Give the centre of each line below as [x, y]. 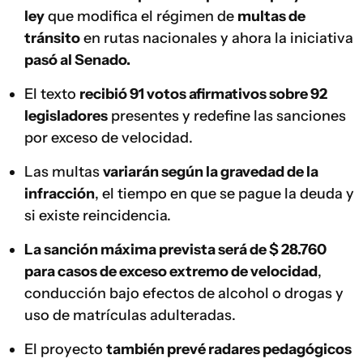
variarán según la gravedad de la [211, 172]
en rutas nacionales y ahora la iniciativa [217, 38]
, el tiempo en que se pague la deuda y [224, 194]
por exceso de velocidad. [109, 138]
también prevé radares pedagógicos [229, 349]
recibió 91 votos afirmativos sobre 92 [203, 94]
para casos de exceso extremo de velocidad [171, 271]
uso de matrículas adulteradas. [130, 315]
